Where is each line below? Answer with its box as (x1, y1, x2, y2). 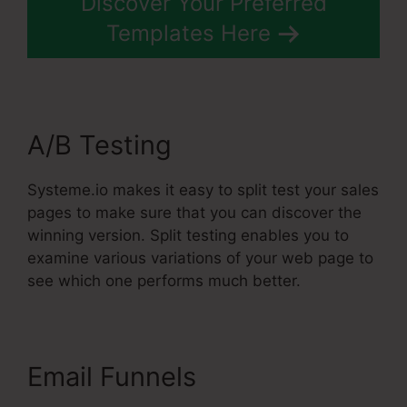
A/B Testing (27, 129, 172, 162)
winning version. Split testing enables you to (27, 226, 349, 245)
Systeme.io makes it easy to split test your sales (27, 181, 379, 200)
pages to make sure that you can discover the (27, 203, 362, 223)
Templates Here (105, 20, 271, 47)
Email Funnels (27, 361, 196, 393)
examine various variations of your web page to (27, 249, 373, 268)
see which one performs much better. (27, 272, 301, 291)
